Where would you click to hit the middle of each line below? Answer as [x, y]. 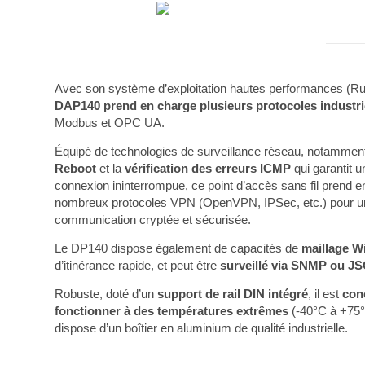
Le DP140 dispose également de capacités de [177, 248]
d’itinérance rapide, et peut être [138, 265]
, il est [325, 294]
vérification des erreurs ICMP [208, 168]
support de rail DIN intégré [233, 294]
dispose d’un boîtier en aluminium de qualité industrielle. [202, 328]
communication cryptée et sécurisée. [153, 220]
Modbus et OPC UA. [110, 123]
